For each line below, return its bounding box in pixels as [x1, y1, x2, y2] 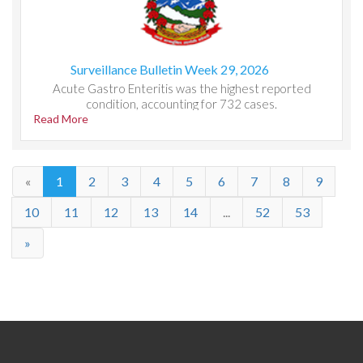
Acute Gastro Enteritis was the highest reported [52, 81, 311, 96]
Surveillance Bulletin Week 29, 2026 [70, 62, 269, 77]
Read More [33, 112, 88, 126]
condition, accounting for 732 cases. [86, 96, 277, 111]
